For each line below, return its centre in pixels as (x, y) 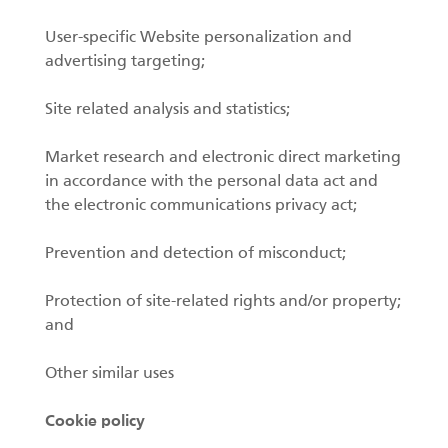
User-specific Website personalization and (198, 38)
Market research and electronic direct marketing (223, 158)
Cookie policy (95, 422)
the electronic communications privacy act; (201, 206)
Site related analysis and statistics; (167, 110)
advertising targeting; (125, 62)
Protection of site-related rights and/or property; (223, 302)
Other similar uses (109, 374)
